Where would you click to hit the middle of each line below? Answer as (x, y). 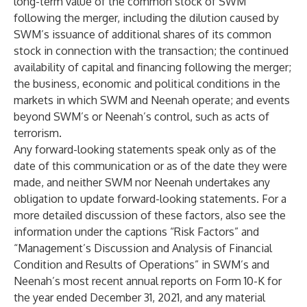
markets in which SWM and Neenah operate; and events (152, 100)
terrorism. (38, 133)
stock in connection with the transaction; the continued (151, 51)
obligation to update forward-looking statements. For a (150, 199)
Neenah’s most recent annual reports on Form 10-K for (148, 281)
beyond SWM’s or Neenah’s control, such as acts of (142, 116)
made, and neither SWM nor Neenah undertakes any (142, 182)
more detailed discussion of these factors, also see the (150, 215)
